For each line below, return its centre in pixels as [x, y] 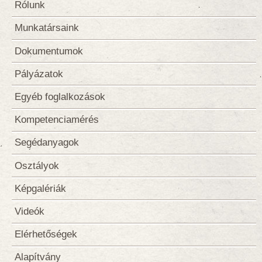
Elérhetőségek [46, 235]
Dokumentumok [49, 51]
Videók [30, 211]
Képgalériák [40, 188]
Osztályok [37, 166]
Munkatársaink [47, 28]
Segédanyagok [47, 143]
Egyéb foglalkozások [60, 97]
